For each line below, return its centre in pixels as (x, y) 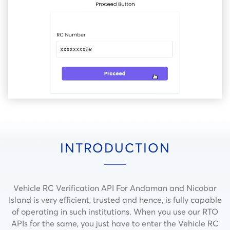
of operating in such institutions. (73, 211)
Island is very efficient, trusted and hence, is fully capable (115, 199)
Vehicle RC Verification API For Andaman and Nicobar (115, 188)
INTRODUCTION (115, 148)
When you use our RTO (176, 211)
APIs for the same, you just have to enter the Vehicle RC (115, 223)
